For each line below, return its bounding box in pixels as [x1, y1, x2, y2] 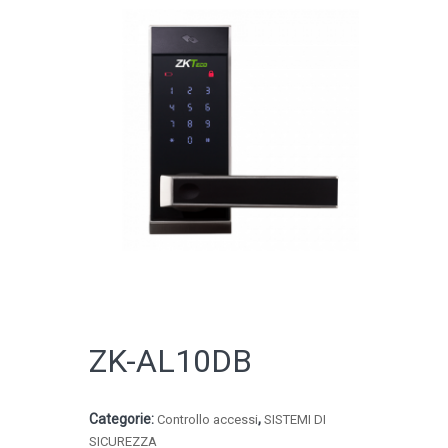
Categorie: [89, 411, 157, 427]
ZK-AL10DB [89, 342, 252, 380]
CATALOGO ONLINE [109, 132, 246, 151]
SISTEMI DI [264, 412, 326, 427]
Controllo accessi [157, 412, 258, 427]
